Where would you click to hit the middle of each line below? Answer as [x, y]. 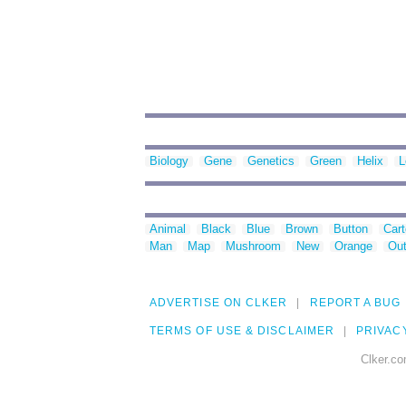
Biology [169, 161]
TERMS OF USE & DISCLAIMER [242, 331]
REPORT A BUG [355, 303]
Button [351, 229]
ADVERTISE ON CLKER [219, 303]
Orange [353, 246]
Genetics [271, 161]
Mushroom [253, 246]
